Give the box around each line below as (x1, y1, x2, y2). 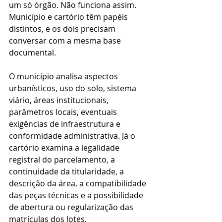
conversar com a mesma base (9, 35, 123, 46)
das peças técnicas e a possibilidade (9, 190, 145, 201)
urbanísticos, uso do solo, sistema (9, 83, 138, 94)
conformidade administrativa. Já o (9, 130, 137, 141)
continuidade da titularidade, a (9, 166, 126, 177)
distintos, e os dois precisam (9, 23, 117, 34)
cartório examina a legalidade (9, 142, 121, 153)
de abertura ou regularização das (9, 202, 135, 213)
